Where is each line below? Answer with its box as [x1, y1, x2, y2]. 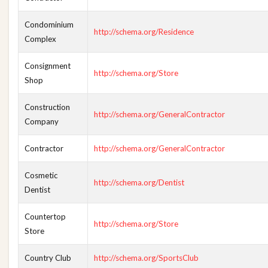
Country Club [25, 253, 71, 263]
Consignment [25, 61, 71, 71]
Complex [25, 34, 56, 44]
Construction [25, 102, 70, 112]
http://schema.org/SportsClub [94, 253, 199, 263]
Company [25, 117, 59, 126]
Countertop [25, 212, 66, 221]
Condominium [25, 20, 74, 29]
